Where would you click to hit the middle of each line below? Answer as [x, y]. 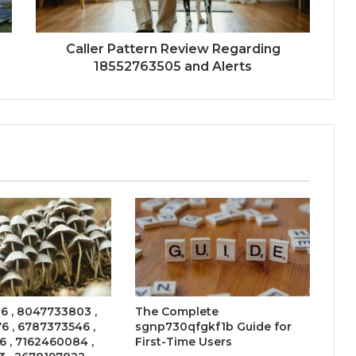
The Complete [176, 311]
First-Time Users [183, 341]
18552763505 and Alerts [173, 66]
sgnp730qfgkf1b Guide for [213, 326]
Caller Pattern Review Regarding [173, 48]
